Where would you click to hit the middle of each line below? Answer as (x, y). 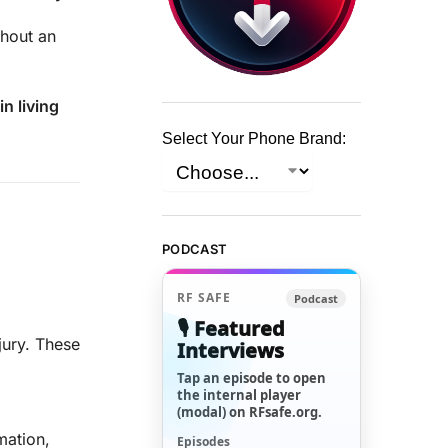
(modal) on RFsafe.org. (250, 411)
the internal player (239, 394)
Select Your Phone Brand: (254, 139)
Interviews (231, 350)
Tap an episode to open (252, 377)
